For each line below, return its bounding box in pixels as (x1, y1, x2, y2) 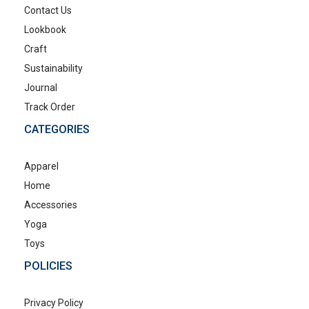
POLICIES (24, 259, 72, 272)
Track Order (24, 101, 75, 112)
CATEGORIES (24, 122, 90, 136)
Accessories (24, 199, 77, 210)
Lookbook (24, 23, 66, 35)
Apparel (24, 160, 59, 172)
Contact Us (24, 4, 72, 16)
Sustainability (24, 62, 83, 74)
